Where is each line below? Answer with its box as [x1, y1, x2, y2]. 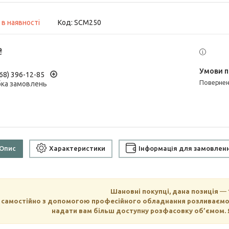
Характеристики [49, 145, 105, 152]
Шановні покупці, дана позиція [110, 187, 220, 195]
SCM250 [74, 18, 101, 27]
